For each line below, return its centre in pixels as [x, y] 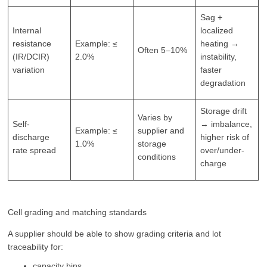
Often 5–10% [163, 50]
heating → [220, 44]
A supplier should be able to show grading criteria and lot [115, 234]
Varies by [155, 118]
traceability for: [36, 247]
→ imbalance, [226, 124]
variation [29, 70]
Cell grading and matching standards [77, 212]
